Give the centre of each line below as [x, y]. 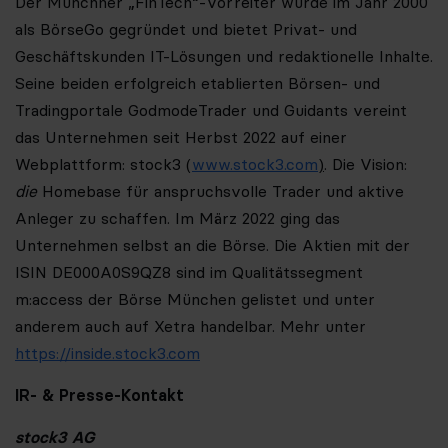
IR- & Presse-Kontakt [99, 395]
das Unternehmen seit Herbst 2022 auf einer [181, 137]
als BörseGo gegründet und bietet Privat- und [186, 29]
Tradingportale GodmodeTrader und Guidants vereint [211, 110]
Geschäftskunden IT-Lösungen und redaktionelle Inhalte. [224, 56]
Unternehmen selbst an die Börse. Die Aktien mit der [212, 245]
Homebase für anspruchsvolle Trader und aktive [220, 191]
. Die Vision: [365, 164]
